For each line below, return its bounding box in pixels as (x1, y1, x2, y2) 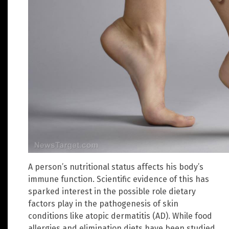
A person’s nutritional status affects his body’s (28, 162, 203, 172)
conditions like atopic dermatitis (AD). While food (28, 211, 212, 221)
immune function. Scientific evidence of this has (28, 174, 209, 184)
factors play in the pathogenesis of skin (28, 198, 178, 209)
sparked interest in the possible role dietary (28, 186, 196, 196)
